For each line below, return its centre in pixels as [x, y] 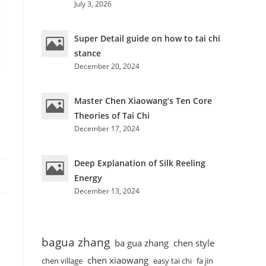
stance [88, 53]
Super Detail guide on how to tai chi [147, 38]
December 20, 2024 [107, 66]
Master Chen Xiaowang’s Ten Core [143, 101]
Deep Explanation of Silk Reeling [140, 163]
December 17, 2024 [107, 129]
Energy [88, 178]
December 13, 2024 [107, 191]
